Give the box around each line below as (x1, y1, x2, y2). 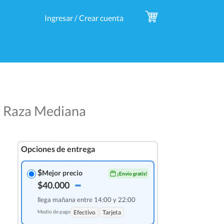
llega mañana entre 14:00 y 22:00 (37, 195, 135, 203)
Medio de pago (37, 208, 70, 214)
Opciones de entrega (20, 144, 95, 153)
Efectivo (73, 208, 95, 216)
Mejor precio (41, 168, 82, 177)
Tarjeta (102, 208, 121, 216)
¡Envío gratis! (117, 170, 147, 176)
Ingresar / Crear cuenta (44, 13, 123, 22)
